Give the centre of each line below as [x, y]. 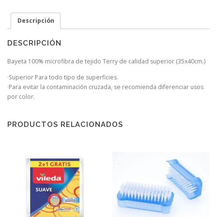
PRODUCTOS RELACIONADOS [65, 124]
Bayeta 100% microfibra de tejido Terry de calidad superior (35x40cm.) [106, 62]
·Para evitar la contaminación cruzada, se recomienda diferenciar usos [105, 87]
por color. [21, 97]
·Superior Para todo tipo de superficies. [63, 77]
